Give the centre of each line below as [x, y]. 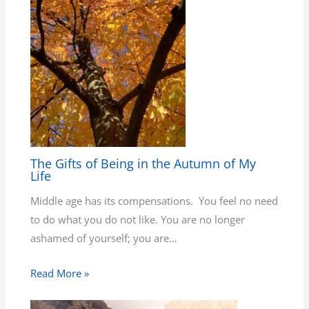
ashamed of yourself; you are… [104, 238]
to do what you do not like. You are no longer [138, 220]
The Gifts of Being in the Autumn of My [143, 163]
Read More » [60, 273]
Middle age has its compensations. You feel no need [154, 201]
